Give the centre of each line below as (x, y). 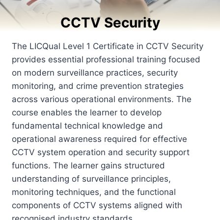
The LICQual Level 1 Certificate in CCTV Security (108, 46)
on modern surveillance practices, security (95, 72)
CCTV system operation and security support (101, 152)
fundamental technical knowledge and (87, 125)
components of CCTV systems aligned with (97, 205)
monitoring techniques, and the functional (94, 192)
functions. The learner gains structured (88, 165)
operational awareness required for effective (99, 139)
